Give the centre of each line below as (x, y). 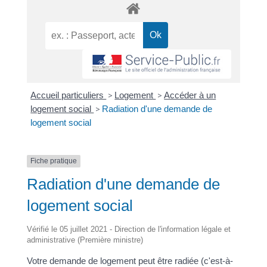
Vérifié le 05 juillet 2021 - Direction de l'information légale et (128, 229)
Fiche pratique (53, 161)
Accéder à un (190, 95)
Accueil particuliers (69, 95)
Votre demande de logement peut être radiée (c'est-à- (130, 260)
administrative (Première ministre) (85, 240)
